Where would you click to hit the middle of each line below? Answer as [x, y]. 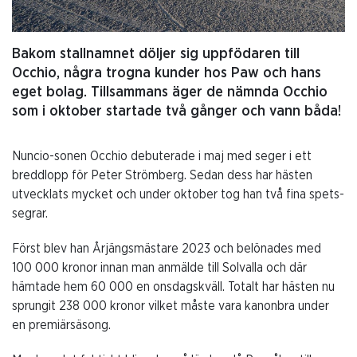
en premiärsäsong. [61, 325]
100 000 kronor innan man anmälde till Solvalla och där [159, 267]
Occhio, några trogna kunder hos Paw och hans [167, 73]
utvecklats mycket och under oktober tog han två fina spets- [178, 194]
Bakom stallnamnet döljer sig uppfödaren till [156, 54]
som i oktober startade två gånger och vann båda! [177, 111]
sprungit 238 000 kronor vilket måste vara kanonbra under [171, 306]
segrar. [30, 213]
